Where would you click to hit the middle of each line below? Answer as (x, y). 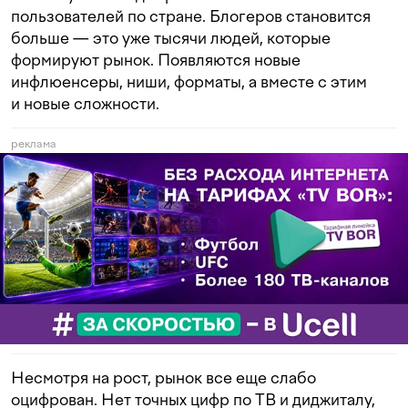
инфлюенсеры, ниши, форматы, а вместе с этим (189, 82)
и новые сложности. (85, 104)
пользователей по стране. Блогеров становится (191, 16)
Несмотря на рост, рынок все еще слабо (163, 378)
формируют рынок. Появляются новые (156, 60)
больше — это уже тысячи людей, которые (171, 38)
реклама (34, 144)
